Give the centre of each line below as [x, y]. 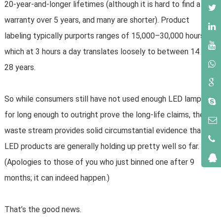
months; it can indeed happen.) [57, 178]
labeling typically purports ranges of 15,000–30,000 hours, [105, 36]
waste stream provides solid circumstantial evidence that [104, 131]
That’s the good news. [43, 210]
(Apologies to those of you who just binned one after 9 [99, 162]
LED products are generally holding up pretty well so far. [102, 147]
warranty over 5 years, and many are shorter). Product [97, 20]
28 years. [20, 68]
